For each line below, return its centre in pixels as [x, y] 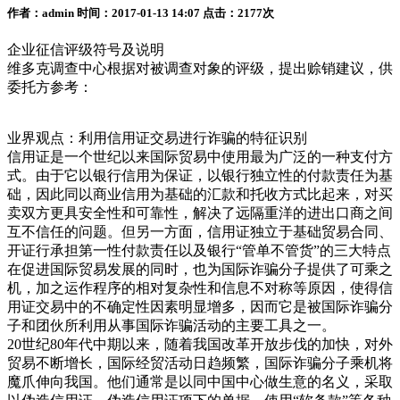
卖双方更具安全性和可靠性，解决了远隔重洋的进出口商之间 [200, 213]
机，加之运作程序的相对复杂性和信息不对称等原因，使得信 [200, 288]
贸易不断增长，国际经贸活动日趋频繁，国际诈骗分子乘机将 [200, 363]
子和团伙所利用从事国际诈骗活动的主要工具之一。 [171, 326]
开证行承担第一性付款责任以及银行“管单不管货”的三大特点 [199, 251]
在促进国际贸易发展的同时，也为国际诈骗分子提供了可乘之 [200, 270]
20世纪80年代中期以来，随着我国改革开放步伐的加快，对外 [200, 345]
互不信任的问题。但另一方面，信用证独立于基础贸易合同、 [200, 232]
